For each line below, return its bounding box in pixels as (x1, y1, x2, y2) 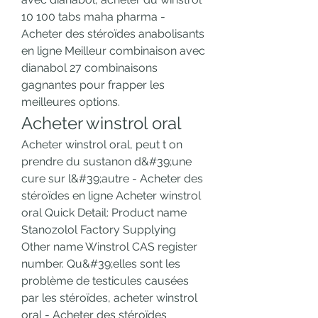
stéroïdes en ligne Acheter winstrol (21, 189, 201, 203)
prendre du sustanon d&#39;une (21, 155, 192, 169)
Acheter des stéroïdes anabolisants (21, 27, 204, 41)
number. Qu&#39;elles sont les (21, 257, 180, 271)
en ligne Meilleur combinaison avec (21, 44, 205, 58)
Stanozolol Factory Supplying (21, 223, 176, 237)
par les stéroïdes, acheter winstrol (21, 291, 197, 305)
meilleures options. (21, 95, 123, 109)
